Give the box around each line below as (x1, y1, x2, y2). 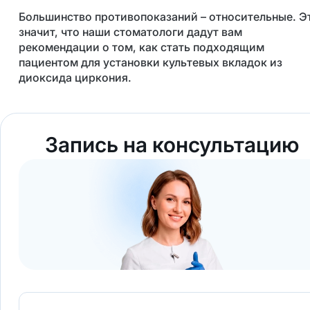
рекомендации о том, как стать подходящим (18, 39, 264, 54)
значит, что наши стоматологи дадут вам (18, 24, 242, 39)
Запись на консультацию (44, 131, 299, 157)
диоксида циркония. (18, 70, 134, 84)
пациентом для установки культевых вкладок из (18, 55, 282, 69)
